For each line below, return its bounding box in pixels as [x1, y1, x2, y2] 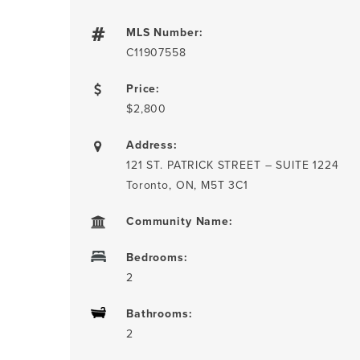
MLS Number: [126, 24, 203, 40]
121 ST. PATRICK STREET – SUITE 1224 [126, 157, 339, 173]
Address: [126, 137, 178, 153]
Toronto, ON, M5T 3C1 [126, 177, 248, 193]
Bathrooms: [126, 305, 193, 321]
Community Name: [126, 213, 233, 229]
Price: [126, 80, 161, 96]
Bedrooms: [126, 249, 188, 265]
